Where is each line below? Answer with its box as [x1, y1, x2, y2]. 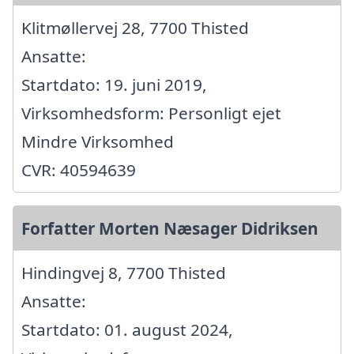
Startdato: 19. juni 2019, [21, 73, 207, 96]
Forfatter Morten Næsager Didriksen [21, 217, 318, 240]
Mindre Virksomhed [21, 130, 174, 153]
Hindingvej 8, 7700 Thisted [21, 262, 226, 284]
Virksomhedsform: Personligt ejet [21, 102, 281, 125]
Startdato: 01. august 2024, [21, 318, 233, 341]
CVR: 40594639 [21, 159, 136, 182]
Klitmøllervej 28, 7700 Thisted [21, 17, 249, 40]
